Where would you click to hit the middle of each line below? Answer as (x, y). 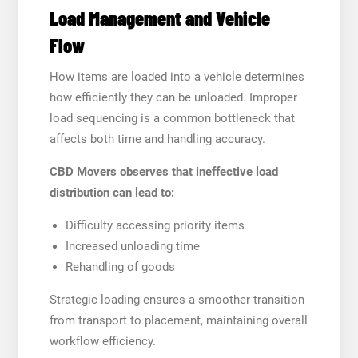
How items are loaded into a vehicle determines (177, 76)
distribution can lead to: (111, 192)
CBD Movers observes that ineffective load (163, 171)
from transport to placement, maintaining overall (178, 320)
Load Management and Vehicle (159, 17)
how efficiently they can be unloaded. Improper (173, 97)
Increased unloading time (132, 246)
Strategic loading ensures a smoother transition (177, 299)
